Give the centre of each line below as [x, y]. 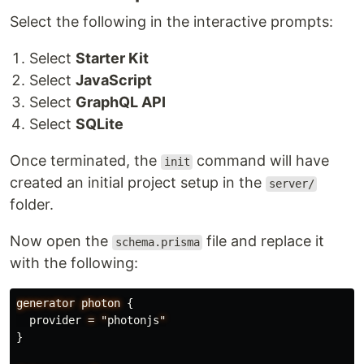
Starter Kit [112, 58]
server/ [291, 184]
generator [45, 303]
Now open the [61, 241]
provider [55, 321]
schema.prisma [157, 243]
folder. [32, 205]
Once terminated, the [85, 161]
